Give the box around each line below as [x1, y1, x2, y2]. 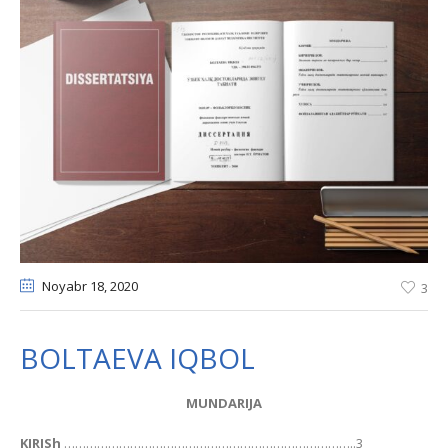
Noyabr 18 [42, 277, 104, 295]
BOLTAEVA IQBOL [20, 339, 255, 378]
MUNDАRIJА [185, 394, 262, 413]
